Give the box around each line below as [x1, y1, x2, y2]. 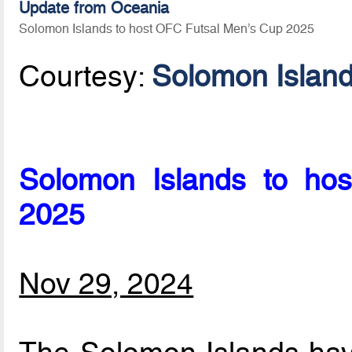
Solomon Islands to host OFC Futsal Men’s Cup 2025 [19, 20, 315, 36]
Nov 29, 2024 [19, 266, 194, 302]
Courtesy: [19, 59, 152, 94]
